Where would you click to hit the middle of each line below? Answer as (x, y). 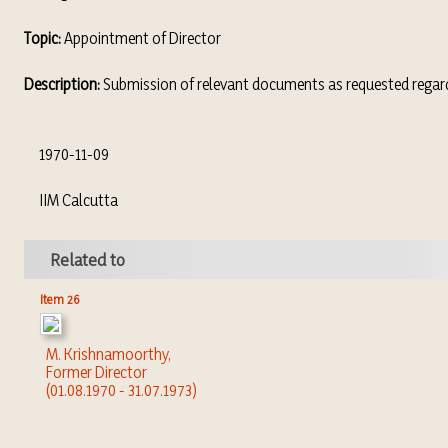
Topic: (42, 38)
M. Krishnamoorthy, (108, 354)
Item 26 (59, 299)
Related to (87, 259)
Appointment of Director (140, 38)
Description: (61, 84)
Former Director (96, 372)
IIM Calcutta (70, 200)
